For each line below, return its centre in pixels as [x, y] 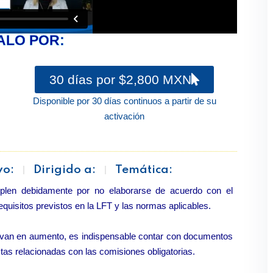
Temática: [144, 170]
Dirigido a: [65, 170]
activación [124, 116]
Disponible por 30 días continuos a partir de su [124, 101]
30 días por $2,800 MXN [120, 80]
